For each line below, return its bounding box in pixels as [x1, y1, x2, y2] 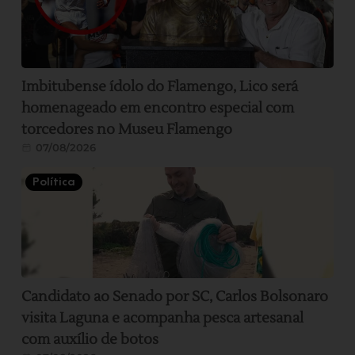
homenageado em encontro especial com [21, 99, 295, 118]
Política [32, 175, 76, 189]
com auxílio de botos [21, 330, 159, 349]
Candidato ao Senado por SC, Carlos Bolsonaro [21, 288, 329, 307]
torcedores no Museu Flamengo [21, 120, 233, 139]
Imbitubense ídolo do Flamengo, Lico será [21, 78, 299, 97]
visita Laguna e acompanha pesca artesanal [21, 309, 304, 328]
